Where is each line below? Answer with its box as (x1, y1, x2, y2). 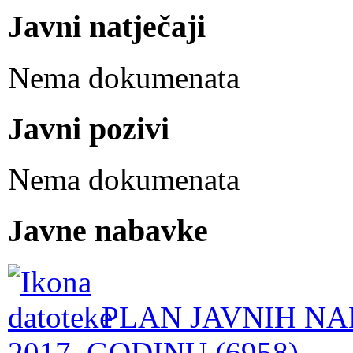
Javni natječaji (8, 9, 206, 45)
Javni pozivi (8, 110, 169, 147)
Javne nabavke (8, 213, 208, 249)
